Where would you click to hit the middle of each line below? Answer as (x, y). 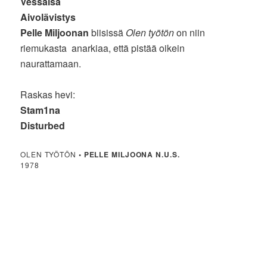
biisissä (108, 33)
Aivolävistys (48, 17)
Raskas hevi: (48, 95)
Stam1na (41, 110)
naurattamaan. (51, 64)
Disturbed (43, 126)
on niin (190, 33)
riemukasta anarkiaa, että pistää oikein (103, 48)
